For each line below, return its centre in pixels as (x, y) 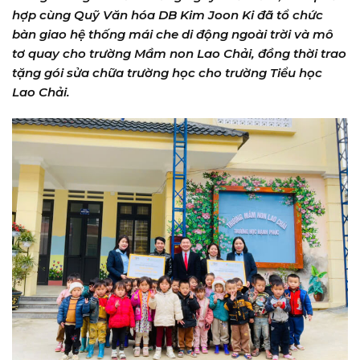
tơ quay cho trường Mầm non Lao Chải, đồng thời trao (179, 53)
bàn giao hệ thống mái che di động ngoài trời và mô (173, 34)
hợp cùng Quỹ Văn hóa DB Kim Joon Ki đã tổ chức (168, 15)
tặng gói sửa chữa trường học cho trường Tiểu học (167, 73)
